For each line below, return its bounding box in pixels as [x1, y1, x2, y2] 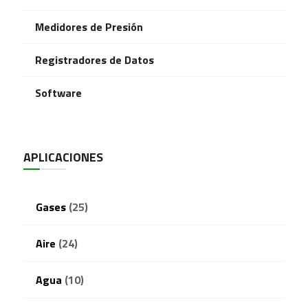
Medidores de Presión [34, 19, 143, 35]
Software [34, 85, 82, 101]
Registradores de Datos [34, 52, 154, 68]
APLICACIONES [23, 148, 103, 166]
